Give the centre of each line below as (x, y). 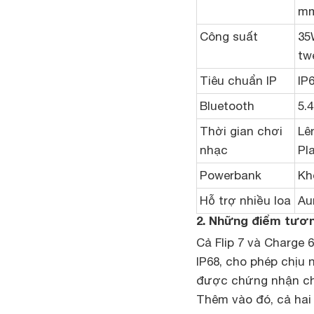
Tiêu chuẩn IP (238, 81)
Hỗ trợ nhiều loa (245, 200)
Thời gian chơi (241, 131)
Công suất (229, 36)
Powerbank (231, 175)
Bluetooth (227, 106)
